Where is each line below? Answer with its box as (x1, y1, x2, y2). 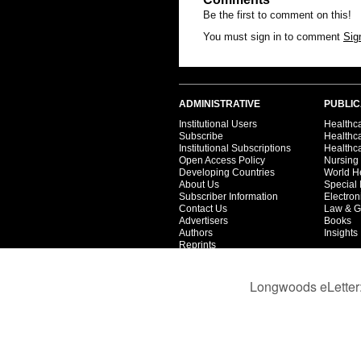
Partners (179, 275, 216, 287)
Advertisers (179, 214, 228, 226)
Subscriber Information (179, 190, 278, 202)
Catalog (179, 287, 214, 299)
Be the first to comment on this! (203, 8, 351, 21)
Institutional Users (179, 118, 257, 130)
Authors (179, 226, 213, 239)
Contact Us (179, 202, 227, 214)
